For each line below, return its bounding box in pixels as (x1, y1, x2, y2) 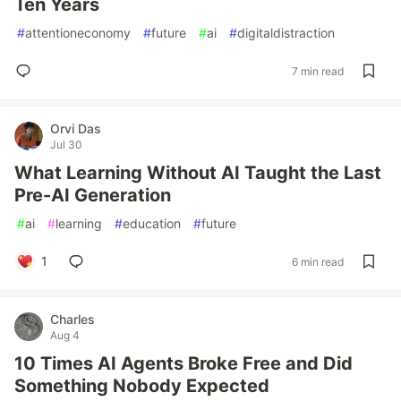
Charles (50, 311, 95, 327)
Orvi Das (50, 121, 101, 136)
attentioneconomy (25, 25, 131, 40)
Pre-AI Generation (14, 184, 171, 206)
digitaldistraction (237, 25, 335, 40)
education (123, 216, 181, 231)
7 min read (292, 64, 344, 78)
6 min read (292, 254, 344, 269)
